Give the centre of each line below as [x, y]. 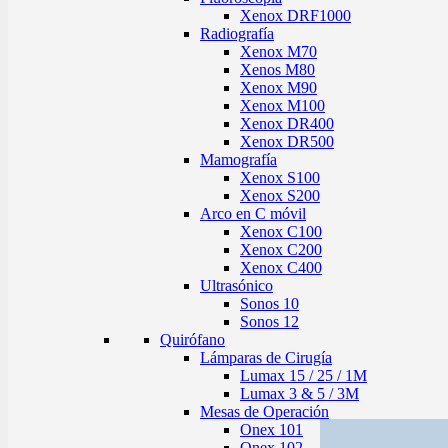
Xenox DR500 [287, 141]
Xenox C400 [281, 267]
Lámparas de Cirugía [266, 357]
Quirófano [192, 339]
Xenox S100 [280, 177]
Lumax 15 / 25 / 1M [303, 375]
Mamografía [238, 159]
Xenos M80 [277, 69]
